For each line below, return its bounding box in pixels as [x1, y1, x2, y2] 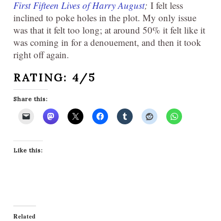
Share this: [13, 95, 48, 103]
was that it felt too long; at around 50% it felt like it [13, 24, 205, 36]
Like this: [13, 147, 43, 154]
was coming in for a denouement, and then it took [13, 36, 201, 48]
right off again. [13, 48, 69, 61]
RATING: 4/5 [13, 71, 96, 84]
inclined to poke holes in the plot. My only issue [13, 11, 196, 24]
